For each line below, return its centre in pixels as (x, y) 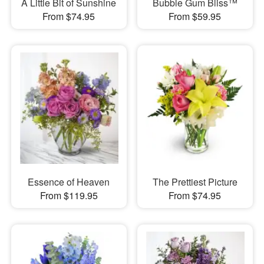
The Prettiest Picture (195, 181)
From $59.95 (195, 16)
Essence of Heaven (69, 181)
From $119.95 (69, 195)
